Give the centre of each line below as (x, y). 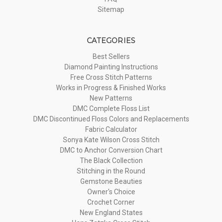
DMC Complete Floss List (111, 108)
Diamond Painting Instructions (111, 67)
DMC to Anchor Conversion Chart (111, 150)
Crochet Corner (111, 202)
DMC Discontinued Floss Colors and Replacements (111, 119)
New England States (111, 212)
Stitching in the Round (111, 171)
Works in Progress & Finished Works (111, 87)
